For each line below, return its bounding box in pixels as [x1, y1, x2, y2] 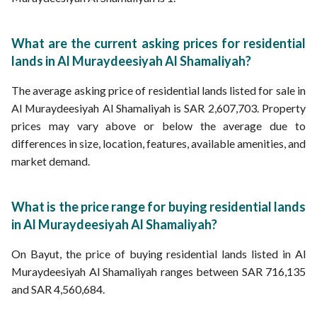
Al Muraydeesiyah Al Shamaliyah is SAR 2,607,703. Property [11, 101, 306, 115]
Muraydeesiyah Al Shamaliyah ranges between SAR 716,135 [11, 265, 306, 278]
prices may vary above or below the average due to [11, 119, 306, 132]
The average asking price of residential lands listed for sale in [11, 83, 306, 97]
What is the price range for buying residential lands [11, 199, 306, 214]
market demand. [11, 154, 90, 168]
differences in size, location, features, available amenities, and [11, 137, 306, 150]
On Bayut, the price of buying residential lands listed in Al [11, 247, 306, 260]
